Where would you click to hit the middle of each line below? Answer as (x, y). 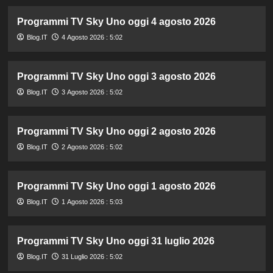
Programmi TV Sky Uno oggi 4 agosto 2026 (116, 21)
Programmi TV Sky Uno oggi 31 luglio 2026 (115, 241)
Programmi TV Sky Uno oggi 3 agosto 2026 (116, 76)
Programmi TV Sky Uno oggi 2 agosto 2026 (116, 131)
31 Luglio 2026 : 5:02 (92, 256)
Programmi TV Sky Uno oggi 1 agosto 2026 (116, 186)
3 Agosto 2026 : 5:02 (92, 92)
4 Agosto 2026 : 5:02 (92, 37)
